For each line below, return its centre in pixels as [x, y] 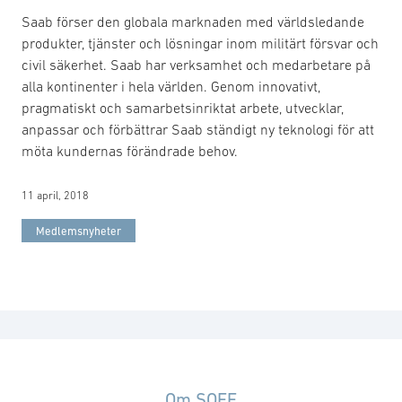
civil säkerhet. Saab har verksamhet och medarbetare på [196, 64]
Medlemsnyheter [79, 231]
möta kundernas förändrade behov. [130, 150]
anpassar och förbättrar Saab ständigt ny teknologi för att [198, 129]
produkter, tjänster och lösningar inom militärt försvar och [200, 43]
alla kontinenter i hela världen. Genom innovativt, [171, 86]
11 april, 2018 [55, 195]
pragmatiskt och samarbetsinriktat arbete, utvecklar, [183, 107]
